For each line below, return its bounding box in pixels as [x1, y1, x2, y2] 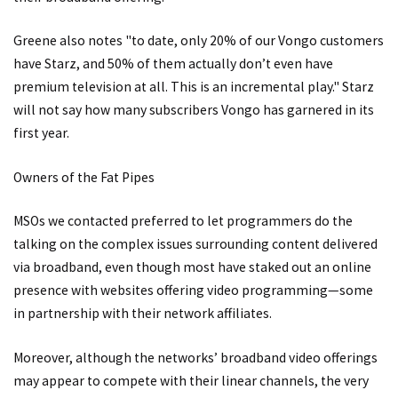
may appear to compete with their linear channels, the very [13, 372, 369, 389]
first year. [13, 124, 69, 142]
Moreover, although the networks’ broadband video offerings [13, 349, 378, 366]
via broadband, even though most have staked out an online [13, 259, 371, 276]
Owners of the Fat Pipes [13, 168, 155, 186]
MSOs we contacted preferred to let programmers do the [13, 212, 353, 230]
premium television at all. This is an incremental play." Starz [13, 78, 374, 96]
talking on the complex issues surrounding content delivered [13, 235, 378, 253]
